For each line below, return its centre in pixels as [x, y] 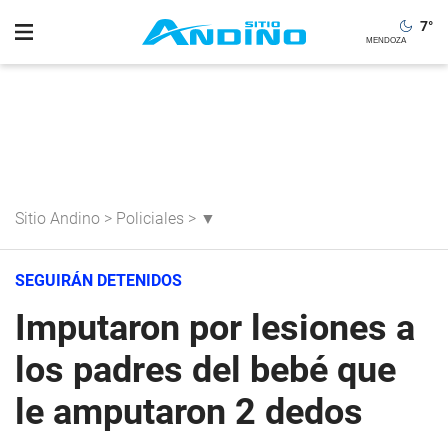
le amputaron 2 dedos [189, 412]
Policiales [150, 218]
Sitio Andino [57, 218]
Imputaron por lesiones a [215, 328]
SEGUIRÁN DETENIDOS [98, 280]
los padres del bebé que [205, 370]
